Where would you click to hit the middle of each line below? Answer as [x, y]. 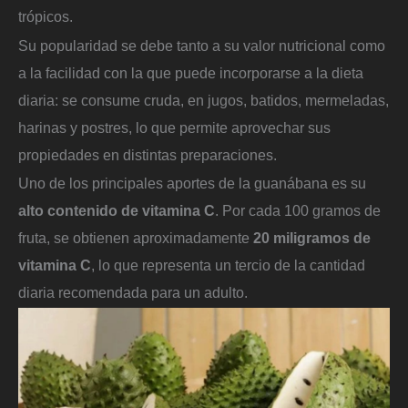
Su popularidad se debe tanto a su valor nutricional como [202, 45]
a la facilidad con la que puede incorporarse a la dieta [191, 72]
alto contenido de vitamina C [117, 211]
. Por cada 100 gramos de [298, 211]
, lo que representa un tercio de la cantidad [228, 265]
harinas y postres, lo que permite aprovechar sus [174, 127]
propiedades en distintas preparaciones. [148, 154]
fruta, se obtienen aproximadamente [136, 238]
